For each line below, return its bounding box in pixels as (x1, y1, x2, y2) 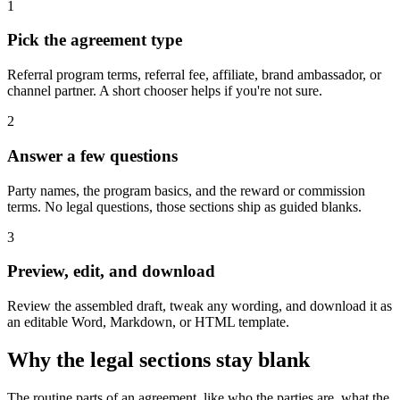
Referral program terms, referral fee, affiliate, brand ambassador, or (7, 67, 381, 83)
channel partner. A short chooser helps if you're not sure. (7, 83, 322, 99)
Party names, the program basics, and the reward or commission (7, 182, 365, 198)
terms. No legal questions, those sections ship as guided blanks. (7, 198, 362, 214)
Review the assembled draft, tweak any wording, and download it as (7, 297, 392, 313)
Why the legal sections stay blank (7, 347, 310, 371)
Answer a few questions (7, 146, 178, 165)
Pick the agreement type (7, 30, 182, 50)
